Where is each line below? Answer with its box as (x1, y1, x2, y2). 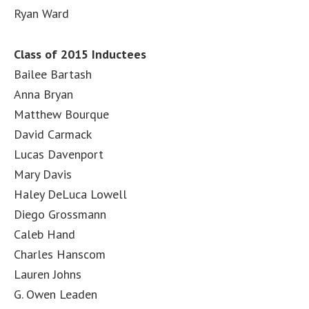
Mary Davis (14, 166, 72, 182)
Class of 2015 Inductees (14, 46, 146, 62)
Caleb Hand (14, 226, 75, 242)
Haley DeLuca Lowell (14, 186, 127, 202)
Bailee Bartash (14, 66, 92, 82)
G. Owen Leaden (14, 286, 97, 302)
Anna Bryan (14, 86, 73, 102)
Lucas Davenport (14, 146, 103, 162)
